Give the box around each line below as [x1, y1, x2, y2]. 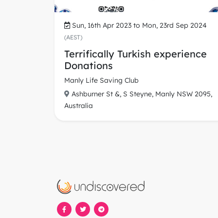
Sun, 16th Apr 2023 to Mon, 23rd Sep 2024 [72, 21, 207, 30]
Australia [64, 101, 93, 110]
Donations [64, 59, 113, 72]
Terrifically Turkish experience [64, 48, 207, 60]
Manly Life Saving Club [64, 76, 139, 85]
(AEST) [64, 34, 82, 41]
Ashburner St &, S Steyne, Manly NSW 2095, [72, 90, 212, 99]
